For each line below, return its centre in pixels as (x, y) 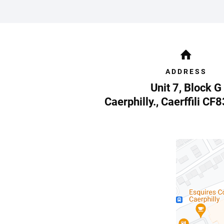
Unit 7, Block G (186, 88)
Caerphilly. (130, 102)
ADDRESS (186, 71)
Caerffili (180, 102)
